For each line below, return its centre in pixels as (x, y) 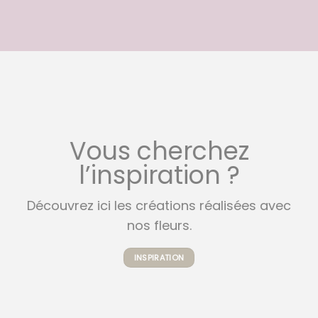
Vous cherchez (159, 150)
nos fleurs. (159, 225)
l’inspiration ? (159, 175)
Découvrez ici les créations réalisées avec (159, 205)
